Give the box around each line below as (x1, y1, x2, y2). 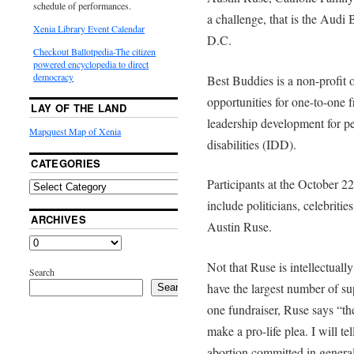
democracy (33, 70, 74, 83)
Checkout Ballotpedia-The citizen (33, 44, 156, 58)
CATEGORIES (31, 155, 101, 171)
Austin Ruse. (206, 218, 272, 235)
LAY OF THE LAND (31, 100, 127, 115)
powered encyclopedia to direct (33, 57, 149, 70)
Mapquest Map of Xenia (29, 124, 122, 137)
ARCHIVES (31, 211, 86, 227)
